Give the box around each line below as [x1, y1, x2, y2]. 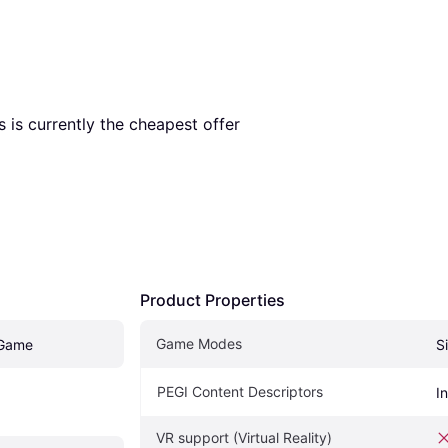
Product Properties [140, 289, 285, 310]
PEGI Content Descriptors [157, 382, 323, 400]
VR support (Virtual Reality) [156, 428, 332, 446]
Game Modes [156, 334, 242, 352]
